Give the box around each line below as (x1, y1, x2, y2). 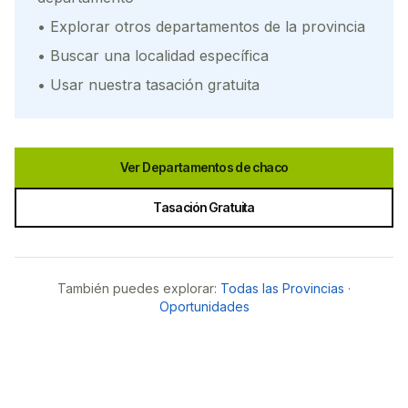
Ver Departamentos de (119, 159, 251, 175)
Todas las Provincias (220, 280, 344, 296)
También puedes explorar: (57, 280, 217, 296)
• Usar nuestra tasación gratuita (37, 76, 260, 94)
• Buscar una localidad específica (37, 46, 269, 65)
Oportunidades (158, 299, 250, 314)
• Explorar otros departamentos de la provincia (37, 17, 365, 36)
